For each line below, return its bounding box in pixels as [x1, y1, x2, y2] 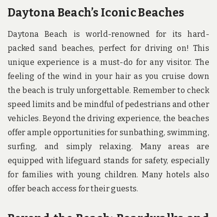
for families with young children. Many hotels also [8, 170, 209, 179]
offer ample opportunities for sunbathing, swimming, [8, 127, 209, 137]
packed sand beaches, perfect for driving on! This [8, 43, 209, 53]
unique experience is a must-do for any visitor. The [8, 57, 209, 67]
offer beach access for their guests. [8, 184, 139, 193]
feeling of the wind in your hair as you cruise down [8, 71, 209, 81]
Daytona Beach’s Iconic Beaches [8, 5, 185, 19]
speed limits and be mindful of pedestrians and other [8, 99, 209, 109]
